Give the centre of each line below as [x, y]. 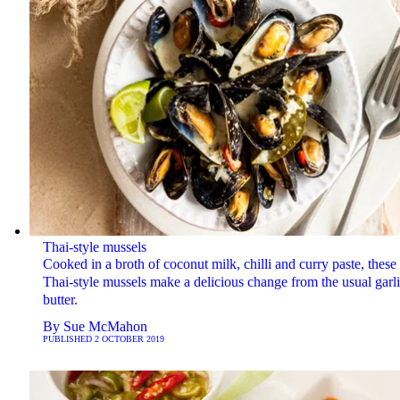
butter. [60, 299]
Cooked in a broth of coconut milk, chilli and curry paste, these [219, 263]
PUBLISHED [68, 338]
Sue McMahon [105, 326]
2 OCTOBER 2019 [129, 338]
